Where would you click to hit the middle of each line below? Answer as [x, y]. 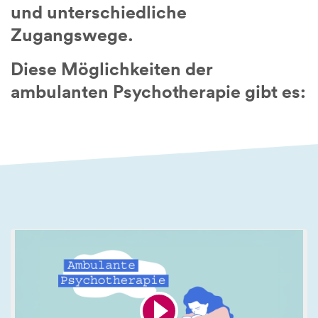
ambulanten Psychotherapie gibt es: [158, 92]
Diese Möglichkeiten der [112, 69]
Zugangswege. [72, 35]
